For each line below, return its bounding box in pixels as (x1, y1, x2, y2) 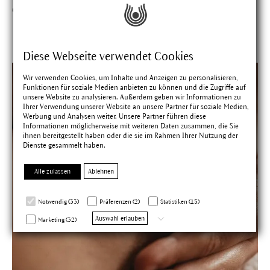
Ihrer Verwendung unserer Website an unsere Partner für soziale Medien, (23, 102, 250, 111)
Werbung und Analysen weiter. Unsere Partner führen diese (23, 111, 207, 121)
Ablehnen (88, 167, 115, 175)
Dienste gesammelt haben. (23, 140, 106, 149)
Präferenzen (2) (99, 198, 140, 205)
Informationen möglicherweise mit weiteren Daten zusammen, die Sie (23, 121, 239, 130)
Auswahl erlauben (95, 214, 145, 222)
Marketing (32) (38, 216, 77, 223)
